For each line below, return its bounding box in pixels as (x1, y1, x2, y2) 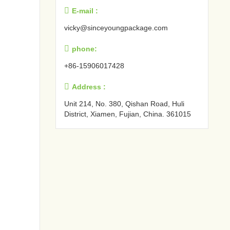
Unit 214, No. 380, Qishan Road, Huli (64, 100, 185, 108)
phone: (72, 45, 98, 53)
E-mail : (72, 7, 99, 15)
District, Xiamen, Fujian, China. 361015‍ (64, 110, 191, 119)
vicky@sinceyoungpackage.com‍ (64, 24, 168, 32)
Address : (72, 83, 106, 91)
